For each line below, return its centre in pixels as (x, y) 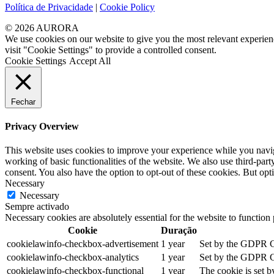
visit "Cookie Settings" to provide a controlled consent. (111, 50)
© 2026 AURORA (42, 28)
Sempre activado (37, 207)
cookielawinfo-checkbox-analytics (73, 257)
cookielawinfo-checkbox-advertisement (83, 244)
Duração (179, 231)
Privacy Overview (42, 127)
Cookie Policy (127, 7)
